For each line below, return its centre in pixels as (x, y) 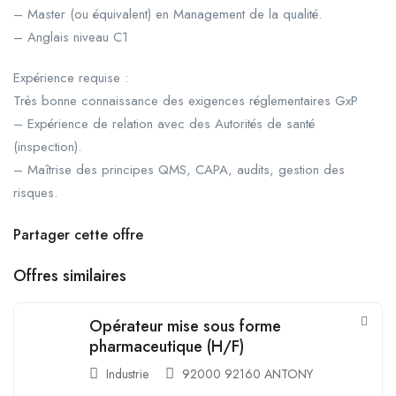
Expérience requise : (71, 77)
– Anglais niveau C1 (71, 37)
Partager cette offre (78, 234)
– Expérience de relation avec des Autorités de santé (164, 123)
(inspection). (47, 146)
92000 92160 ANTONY (247, 373)
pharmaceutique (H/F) (167, 346)
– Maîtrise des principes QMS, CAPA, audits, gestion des (179, 169)
